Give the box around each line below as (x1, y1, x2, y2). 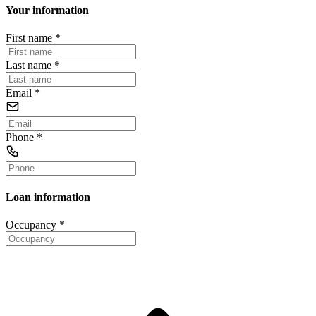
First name (6, 32, 52, 44)
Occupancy (6, 219, 56, 231)
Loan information (6, 190, 90, 203)
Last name (6, 59, 51, 72)
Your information (6, 4, 89, 17)
